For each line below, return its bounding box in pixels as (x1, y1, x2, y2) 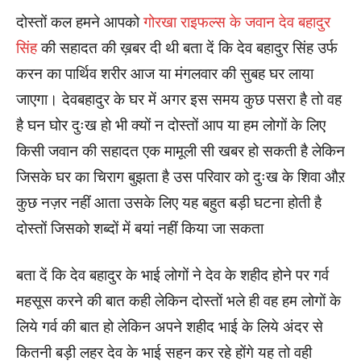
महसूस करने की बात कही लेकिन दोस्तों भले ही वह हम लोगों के (16, 292, 341, 310)
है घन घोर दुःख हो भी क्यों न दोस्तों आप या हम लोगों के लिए (16, 116, 326, 135)
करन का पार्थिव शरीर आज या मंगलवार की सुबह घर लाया (16, 64, 313, 83)
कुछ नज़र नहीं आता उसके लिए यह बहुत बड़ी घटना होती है (16, 193, 322, 212)
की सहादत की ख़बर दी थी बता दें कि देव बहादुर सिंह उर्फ (37, 39, 338, 57)
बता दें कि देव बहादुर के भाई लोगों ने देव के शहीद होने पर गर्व (16, 266, 329, 284)
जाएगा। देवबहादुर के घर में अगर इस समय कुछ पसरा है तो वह (16, 90, 342, 109)
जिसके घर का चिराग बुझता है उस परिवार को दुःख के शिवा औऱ (16, 168, 345, 186)
